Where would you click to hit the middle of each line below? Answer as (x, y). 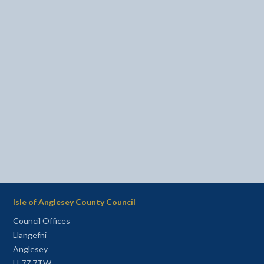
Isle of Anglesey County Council (74, 202)
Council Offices (41, 220)
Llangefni (29, 235)
